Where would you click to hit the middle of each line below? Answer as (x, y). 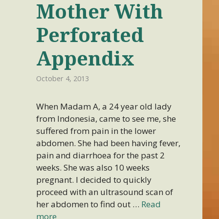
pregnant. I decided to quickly (94, 180)
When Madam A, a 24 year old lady (104, 107)
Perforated (90, 35)
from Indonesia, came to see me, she (106, 119)
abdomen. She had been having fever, (108, 143)
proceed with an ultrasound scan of (104, 192)
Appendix (85, 58)
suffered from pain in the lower (96, 131)
